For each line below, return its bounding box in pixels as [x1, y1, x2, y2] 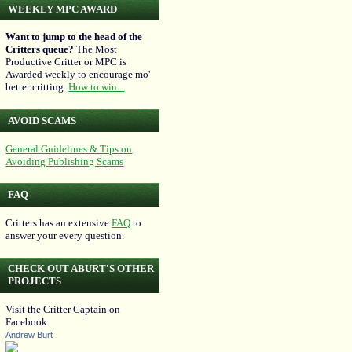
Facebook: [5, 315, 51, 328]
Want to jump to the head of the [5, 31, 143, 43]
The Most [74, 43, 118, 56]
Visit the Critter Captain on [5, 302, 121, 315]
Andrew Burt [5, 329, 53, 339]
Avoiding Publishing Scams [5, 155, 124, 167]
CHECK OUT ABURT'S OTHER [8, 262, 155, 275]
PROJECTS [8, 275, 62, 288]
